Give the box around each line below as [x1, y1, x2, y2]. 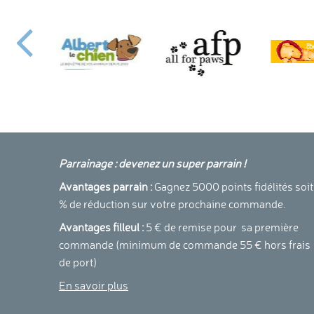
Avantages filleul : [59, 220, 144, 235]
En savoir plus [59, 278, 129, 293]
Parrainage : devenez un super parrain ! [59, 156, 247, 171]
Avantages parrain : [59, 179, 153, 194]
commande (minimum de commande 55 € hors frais [59, 238, 311, 252]
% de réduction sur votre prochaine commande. [59, 197, 287, 212]
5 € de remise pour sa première [144, 220, 299, 235]
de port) [59, 255, 97, 270]
